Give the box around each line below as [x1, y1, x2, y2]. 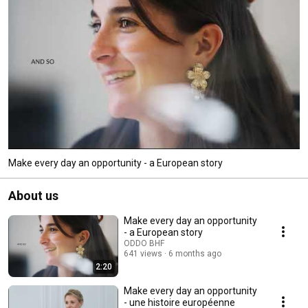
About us [8, 188, 58, 203]
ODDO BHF [124, 238, 164, 248]
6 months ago [168, 248, 221, 258]
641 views [124, 248, 162, 258]
